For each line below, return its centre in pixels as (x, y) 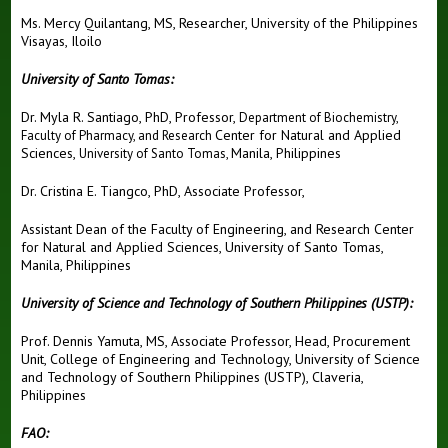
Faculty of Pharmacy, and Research (118, 136)
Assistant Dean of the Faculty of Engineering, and (169, 229)
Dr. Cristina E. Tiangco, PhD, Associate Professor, (165, 191)
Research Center (365, 229)
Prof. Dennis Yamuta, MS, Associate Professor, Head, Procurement (216, 341)
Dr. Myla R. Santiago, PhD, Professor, (130, 117)
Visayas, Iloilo (62, 41)
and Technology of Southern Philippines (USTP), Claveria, (192, 377)
